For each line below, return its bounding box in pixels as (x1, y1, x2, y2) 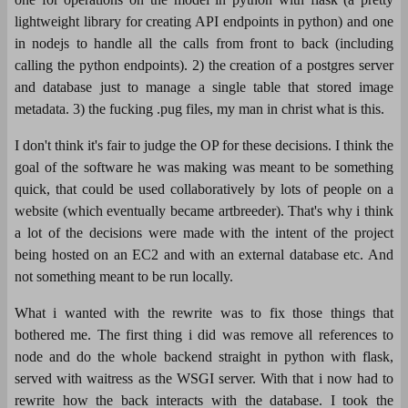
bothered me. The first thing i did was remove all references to (15, 326, 393, 342)
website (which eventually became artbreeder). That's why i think (15, 202, 393, 219)
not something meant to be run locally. (15, 268, 233, 284)
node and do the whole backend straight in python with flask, (15, 348, 393, 364)
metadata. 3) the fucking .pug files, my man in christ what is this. (15, 100, 384, 117)
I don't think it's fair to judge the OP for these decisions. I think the (15, 137, 393, 153)
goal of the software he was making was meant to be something (15, 158, 393, 175)
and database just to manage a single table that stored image (15, 78, 393, 95)
